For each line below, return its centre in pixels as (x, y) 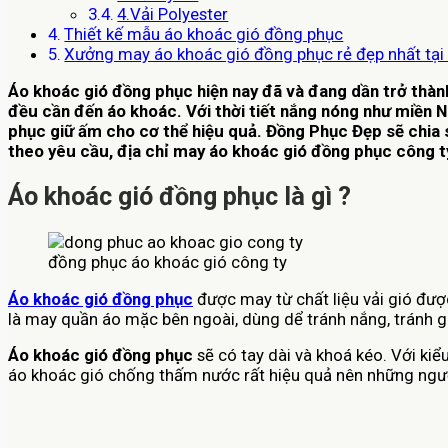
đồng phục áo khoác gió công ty (167, 261)
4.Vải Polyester (173, 14)
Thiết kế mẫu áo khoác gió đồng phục (204, 34)
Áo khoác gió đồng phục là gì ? (179, 196)
